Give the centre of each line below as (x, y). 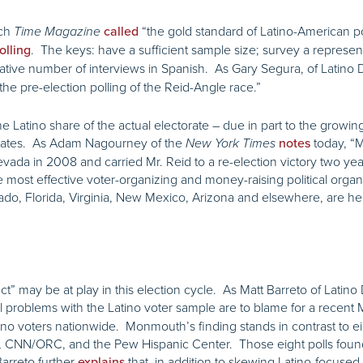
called (121, 32)
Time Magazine (57, 32)
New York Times (231, 144)
